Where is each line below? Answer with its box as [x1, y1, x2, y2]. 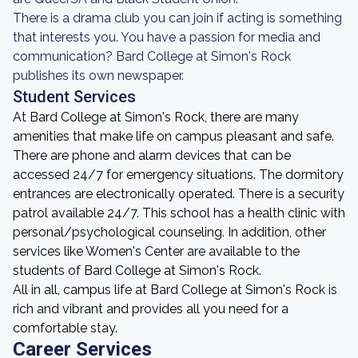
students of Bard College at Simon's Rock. [13, 263, 261, 278]
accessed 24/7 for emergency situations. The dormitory [13, 167, 344, 182]
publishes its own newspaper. [13, 68, 184, 83]
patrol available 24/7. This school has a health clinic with [13, 205, 345, 221]
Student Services [13, 87, 136, 106]
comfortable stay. [13, 320, 117, 336]
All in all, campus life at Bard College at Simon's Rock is [13, 282, 337, 297]
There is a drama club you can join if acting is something [13, 10, 342, 26]
